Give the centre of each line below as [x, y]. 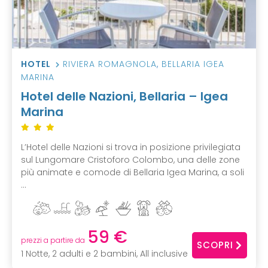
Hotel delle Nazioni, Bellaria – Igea [124, 97]
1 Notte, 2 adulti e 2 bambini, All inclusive [104, 253]
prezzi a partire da [53, 240]
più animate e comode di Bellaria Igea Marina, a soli [133, 173]
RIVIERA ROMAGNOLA [110, 64]
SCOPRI [215, 245]
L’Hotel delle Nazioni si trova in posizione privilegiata [131, 147]
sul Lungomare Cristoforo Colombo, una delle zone [130, 160]
